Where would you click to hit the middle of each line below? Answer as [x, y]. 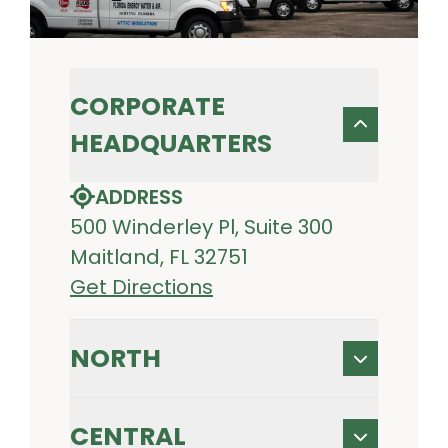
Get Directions [141, 286]
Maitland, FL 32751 [159, 256]
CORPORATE [147, 106]
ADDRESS [139, 196]
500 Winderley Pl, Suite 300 [201, 226]
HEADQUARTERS [171, 143]
